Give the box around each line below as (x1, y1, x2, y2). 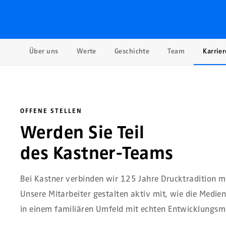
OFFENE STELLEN (20, 107, 82, 116)
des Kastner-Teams (20, 142, 174, 164)
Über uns (29, 47, 59, 56)
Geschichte (114, 47, 150, 56)
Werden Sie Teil (20, 121, 145, 144)
